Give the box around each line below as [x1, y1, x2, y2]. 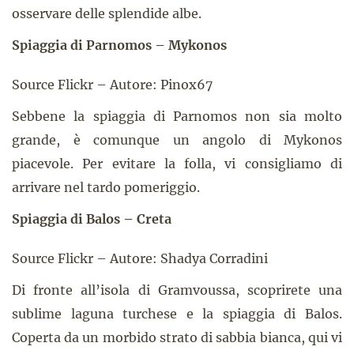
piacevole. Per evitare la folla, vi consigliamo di [12, 156, 342, 171]
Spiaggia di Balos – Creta [12, 211, 171, 227]
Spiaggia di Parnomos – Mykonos [12, 37, 227, 53]
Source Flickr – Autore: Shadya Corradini [12, 250, 268, 266]
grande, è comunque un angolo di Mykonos [12, 132, 342, 148]
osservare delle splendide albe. [12, 6, 201, 21]
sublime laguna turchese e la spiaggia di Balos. [12, 306, 342, 322]
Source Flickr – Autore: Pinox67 [12, 77, 213, 92]
